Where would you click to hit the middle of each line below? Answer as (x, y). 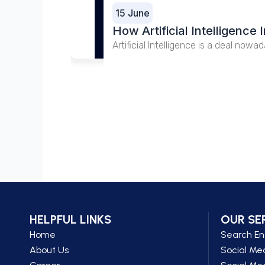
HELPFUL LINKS (70, 219)
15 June (133, 13)
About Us (49, 250)
